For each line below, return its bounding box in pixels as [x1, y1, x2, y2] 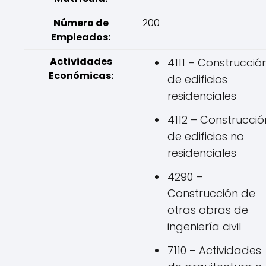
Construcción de [167, 186, 255, 201]
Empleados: [51, 30, 110, 44]
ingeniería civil [167, 219, 241, 234]
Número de [53, 16, 109, 30]
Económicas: [48, 69, 113, 83]
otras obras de [167, 202, 248, 217]
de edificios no [167, 129, 244, 144]
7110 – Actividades [167, 243, 261, 258]
